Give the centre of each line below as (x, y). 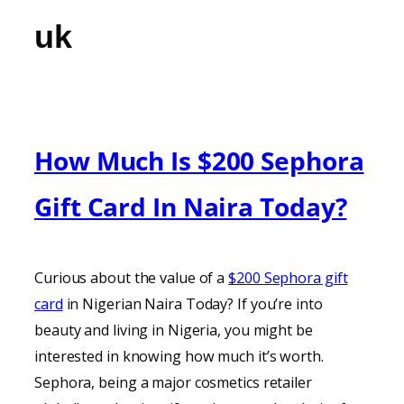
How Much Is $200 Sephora (199, 160)
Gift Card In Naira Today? (191, 206)
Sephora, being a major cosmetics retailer (173, 383)
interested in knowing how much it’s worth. (179, 357)
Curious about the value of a (132, 278)
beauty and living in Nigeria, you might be (174, 331)
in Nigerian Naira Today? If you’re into (193, 304)
